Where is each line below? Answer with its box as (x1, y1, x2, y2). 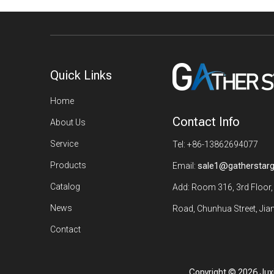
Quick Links (50, 68, 112, 83)
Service (50, 139, 78, 149)
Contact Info (172, 114, 240, 129)
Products (50, 160, 86, 170)
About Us (50, 117, 86, 127)
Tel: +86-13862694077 (172, 139, 258, 149)
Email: (172, 161, 198, 171)
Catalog (50, 182, 80, 191)
